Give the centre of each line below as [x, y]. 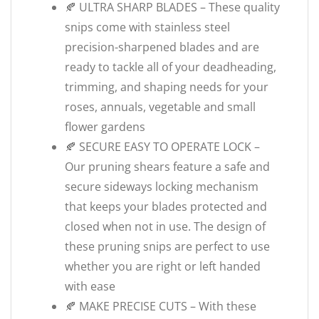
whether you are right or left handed [163, 266]
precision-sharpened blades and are [162, 47]
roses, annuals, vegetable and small [160, 107]
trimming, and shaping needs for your [167, 87]
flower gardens [105, 127]
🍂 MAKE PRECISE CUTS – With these [161, 306]
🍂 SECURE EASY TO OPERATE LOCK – [162, 147]
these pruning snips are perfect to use [167, 246]
